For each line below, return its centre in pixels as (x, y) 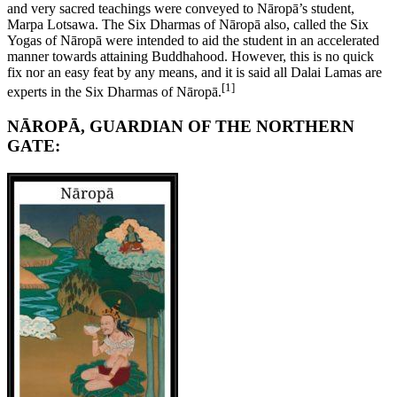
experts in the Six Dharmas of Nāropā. (114, 92)
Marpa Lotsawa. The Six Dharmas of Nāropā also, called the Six (188, 24)
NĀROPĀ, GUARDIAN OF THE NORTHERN (181, 127)
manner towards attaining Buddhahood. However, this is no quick (191, 56)
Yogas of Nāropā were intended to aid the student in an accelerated (193, 40)
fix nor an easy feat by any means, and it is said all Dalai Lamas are (195, 72)
